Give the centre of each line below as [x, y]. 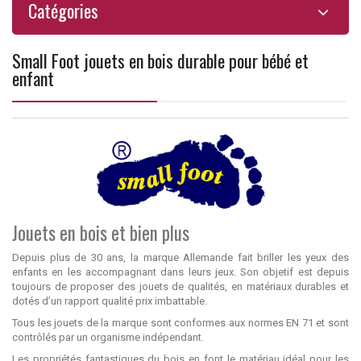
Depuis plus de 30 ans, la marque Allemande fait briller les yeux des [180, 258]
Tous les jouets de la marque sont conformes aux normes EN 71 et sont [180, 323]
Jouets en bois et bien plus [101, 233]
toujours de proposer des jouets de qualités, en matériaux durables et [180, 287]
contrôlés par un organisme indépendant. [108, 338]
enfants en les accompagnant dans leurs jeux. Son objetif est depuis [180, 272]
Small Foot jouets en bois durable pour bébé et [160, 60]
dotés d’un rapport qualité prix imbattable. [110, 301]
